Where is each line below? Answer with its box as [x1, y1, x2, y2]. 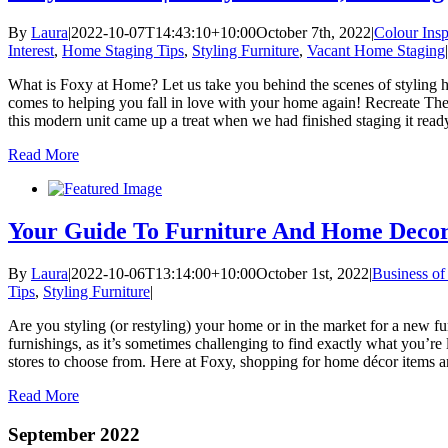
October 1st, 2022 [256, 264, 369, 282]
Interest [8, 42, 54, 59]
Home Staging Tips [62, 42, 184, 59]
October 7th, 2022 [256, 24, 371, 41]
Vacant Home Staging [307, 42, 445, 59]
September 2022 [8, 423, 140, 445]
